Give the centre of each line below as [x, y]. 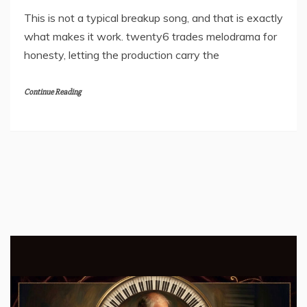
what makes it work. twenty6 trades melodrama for [150, 36]
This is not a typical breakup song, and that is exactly [153, 17]
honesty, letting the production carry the [122, 54]
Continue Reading [52, 92]
